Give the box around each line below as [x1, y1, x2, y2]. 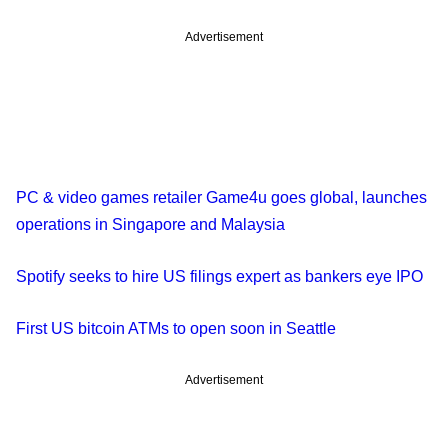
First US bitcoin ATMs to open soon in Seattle [16, 319, 336, 337]
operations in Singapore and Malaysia [16, 215, 285, 233]
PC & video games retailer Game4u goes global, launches [16, 188, 427, 206]
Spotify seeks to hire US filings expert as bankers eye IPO [16, 267, 423, 285]
